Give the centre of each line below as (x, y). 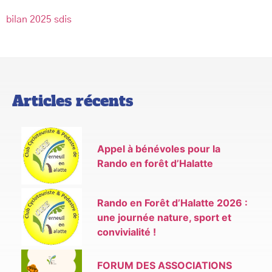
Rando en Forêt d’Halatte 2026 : (172, 202)
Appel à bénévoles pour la (159, 148)
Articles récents (73, 101)
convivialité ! (127, 232)
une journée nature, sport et (164, 217)
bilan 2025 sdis (39, 20)
